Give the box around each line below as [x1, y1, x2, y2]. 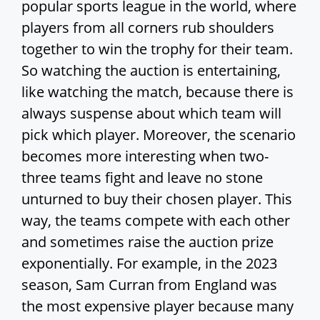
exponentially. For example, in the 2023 [21, 254, 277, 274]
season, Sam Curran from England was [21, 275, 277, 295]
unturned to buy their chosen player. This [21, 189, 292, 209]
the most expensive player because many [21, 296, 294, 316]
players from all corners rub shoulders [21, 18, 274, 38]
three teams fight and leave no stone [21, 168, 263, 188]
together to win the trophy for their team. [21, 39, 293, 59]
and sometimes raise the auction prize [21, 232, 274, 252]
